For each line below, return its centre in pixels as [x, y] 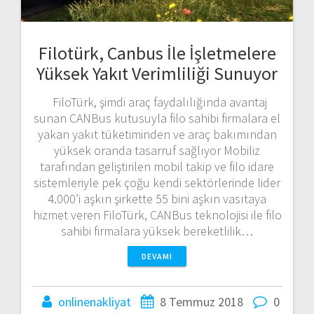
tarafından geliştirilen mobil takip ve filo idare [157, 166]
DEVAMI [157, 256]
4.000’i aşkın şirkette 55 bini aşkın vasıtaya [157, 198]
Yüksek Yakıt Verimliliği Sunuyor [157, 73]
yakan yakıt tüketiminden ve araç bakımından [157, 134]
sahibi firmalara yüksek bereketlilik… [157, 231]
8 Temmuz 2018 [201, 301]
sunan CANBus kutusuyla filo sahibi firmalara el [157, 118]
